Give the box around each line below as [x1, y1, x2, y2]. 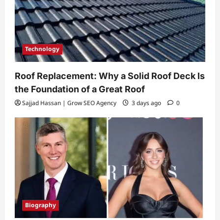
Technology [25, 45, 59, 54]
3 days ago [130, 99, 163, 108]
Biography [25, 200, 56, 209]
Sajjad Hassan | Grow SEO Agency [22, 99, 116, 108]
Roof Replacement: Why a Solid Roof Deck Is [15, 71, 205, 82]
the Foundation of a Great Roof [15, 84, 145, 95]
